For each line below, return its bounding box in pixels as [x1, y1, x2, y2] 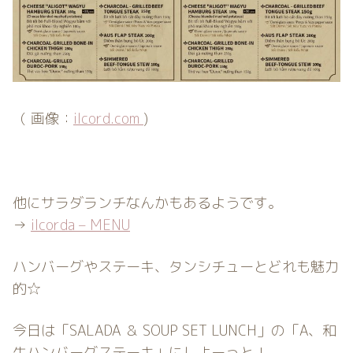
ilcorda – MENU [31, 214, 130, 235]
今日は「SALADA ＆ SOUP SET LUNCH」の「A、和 [13, 321, 336, 341]
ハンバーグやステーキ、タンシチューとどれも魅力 [13, 256, 339, 277]
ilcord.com [73, 109, 143, 129]
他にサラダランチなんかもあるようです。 [13, 192, 296, 213]
